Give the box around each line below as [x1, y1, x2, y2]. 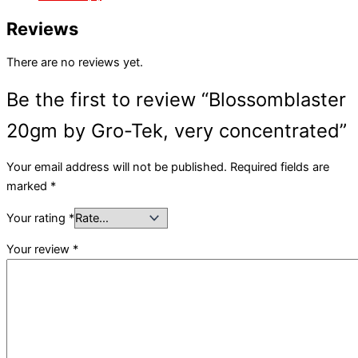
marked [6, 179, 50, 194]
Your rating [6, 210, 69, 225]
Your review [6, 242, 73, 257]
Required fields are [230, 160, 329, 175]
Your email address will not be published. [6, 160, 227, 175]
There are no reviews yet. [6, 54, 143, 70]
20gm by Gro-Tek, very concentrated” [6, 118, 347, 142]
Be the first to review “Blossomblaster [6, 87, 346, 111]
